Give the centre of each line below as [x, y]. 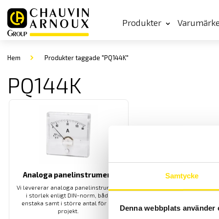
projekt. [69, 211]
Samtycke [182, 175]
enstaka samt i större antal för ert [69, 203]
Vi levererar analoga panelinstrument [69, 187]
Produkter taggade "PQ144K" [86, 58]
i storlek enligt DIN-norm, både [69, 195]
